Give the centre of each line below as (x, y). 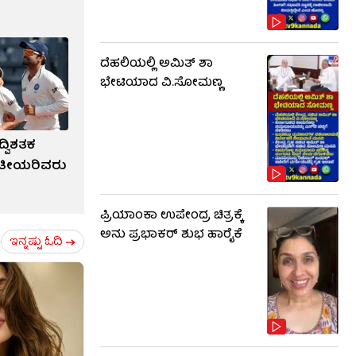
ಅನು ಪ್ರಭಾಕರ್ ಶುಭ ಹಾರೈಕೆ (171, 236)
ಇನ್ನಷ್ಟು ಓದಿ (36, 242)
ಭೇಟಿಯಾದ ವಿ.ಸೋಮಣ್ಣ (161, 83)
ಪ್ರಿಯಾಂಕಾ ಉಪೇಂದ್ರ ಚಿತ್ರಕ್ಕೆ (172, 217)
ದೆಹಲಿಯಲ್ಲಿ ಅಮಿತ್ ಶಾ (157, 64)
